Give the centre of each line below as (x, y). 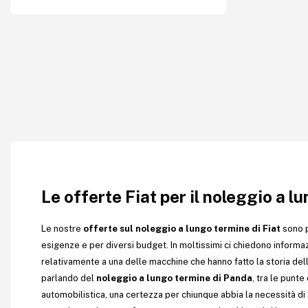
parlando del (69, 278)
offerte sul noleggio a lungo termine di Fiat (183, 229)
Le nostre (62, 229)
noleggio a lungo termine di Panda (174, 278)
